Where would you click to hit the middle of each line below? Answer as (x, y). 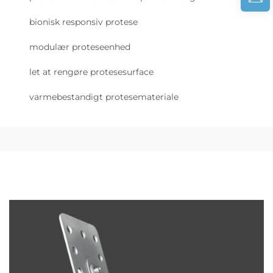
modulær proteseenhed (80, 47)
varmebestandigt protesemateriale (104, 97)
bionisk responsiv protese (83, 22)
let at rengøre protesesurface (91, 72)
